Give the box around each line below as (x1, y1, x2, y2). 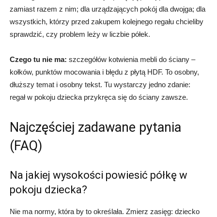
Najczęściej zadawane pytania (10, 120, 181, 135)
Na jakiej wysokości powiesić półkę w (10, 169, 187, 181)
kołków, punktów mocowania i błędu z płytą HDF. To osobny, (10, 68, 199, 76)
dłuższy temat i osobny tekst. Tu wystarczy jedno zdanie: (10, 80, 190, 89)
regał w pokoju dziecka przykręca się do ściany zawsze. (10, 93, 188, 101)
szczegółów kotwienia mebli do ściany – (67, 55, 195, 63)
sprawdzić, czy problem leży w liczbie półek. (10, 30, 150, 38)
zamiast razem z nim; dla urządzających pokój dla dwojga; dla (10, 5, 205, 13)
